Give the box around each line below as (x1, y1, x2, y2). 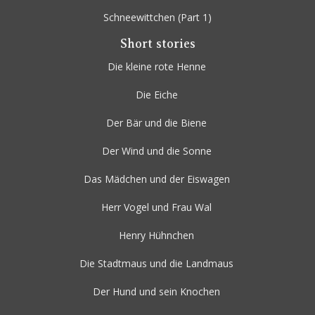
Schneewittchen (103, 11, 175, 25)
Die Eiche (135, 88, 178, 102)
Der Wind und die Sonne (101, 144, 212, 158)
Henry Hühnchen (119, 229, 194, 243)
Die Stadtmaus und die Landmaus (79, 257, 233, 271)
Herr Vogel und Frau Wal (101, 200, 212, 214)
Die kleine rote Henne (107, 60, 206, 74)
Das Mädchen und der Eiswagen (83, 172, 230, 186)
